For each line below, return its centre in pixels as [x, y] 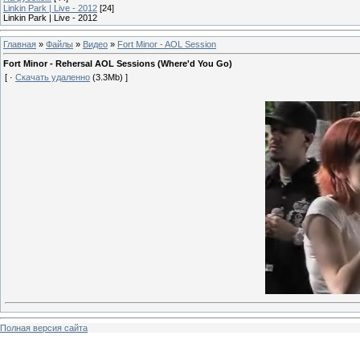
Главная [20, 44]
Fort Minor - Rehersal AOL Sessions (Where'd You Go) [118, 64]
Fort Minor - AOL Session [167, 44]
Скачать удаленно [53, 78]
